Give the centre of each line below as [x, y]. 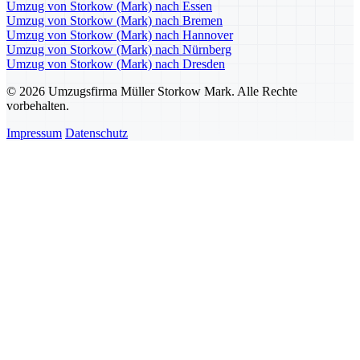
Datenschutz [96, 133]
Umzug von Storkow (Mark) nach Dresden [116, 64]
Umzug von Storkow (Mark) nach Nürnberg [119, 50]
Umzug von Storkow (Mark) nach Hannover [120, 35]
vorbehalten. [38, 106]
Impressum [34, 133]
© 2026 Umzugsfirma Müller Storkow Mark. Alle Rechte [152, 92]
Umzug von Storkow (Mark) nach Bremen [115, 21]
